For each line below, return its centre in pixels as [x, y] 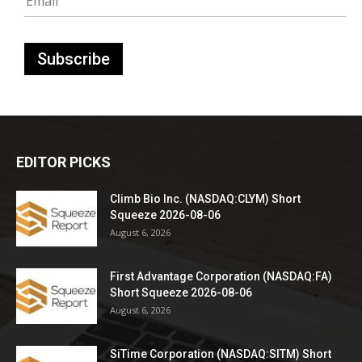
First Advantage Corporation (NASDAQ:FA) [221, 276]
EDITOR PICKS [63, 162]
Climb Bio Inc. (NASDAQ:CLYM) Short [205, 198]
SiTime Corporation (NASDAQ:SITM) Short [221, 354]
